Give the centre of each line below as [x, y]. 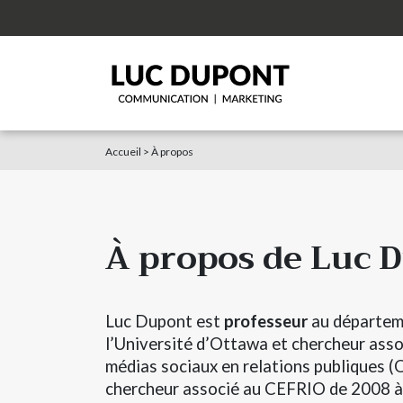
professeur [266, 321]
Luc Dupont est [165, 321]
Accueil [123, 152]
